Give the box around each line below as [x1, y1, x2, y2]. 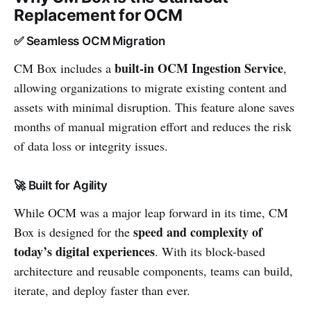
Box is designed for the [14, 223, 133, 240]
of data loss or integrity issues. [14, 137, 168, 154]
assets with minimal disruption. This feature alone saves [14, 98, 294, 115]
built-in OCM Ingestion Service [115, 58, 283, 77]
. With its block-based [155, 242, 265, 260]
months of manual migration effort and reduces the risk [14, 117, 292, 135]
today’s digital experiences [14, 242, 155, 260]
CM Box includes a [14, 59, 115, 76]
